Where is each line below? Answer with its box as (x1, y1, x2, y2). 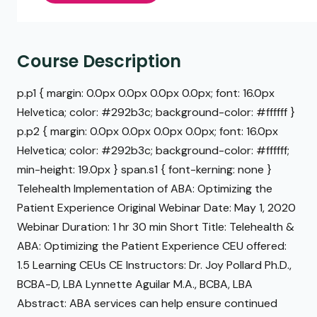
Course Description (17, 50, 181, 74)
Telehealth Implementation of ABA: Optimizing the (17, 181, 272, 197)
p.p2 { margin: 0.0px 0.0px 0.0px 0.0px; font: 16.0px (17, 124, 278, 139)
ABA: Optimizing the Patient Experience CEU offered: (17, 238, 287, 254)
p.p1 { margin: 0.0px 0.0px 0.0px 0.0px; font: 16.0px (17, 86, 275, 101)
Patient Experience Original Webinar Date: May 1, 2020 (17, 200, 296, 216)
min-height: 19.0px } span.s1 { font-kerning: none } (17, 162, 272, 178)
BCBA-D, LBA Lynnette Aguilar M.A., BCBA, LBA (17, 277, 253, 292)
